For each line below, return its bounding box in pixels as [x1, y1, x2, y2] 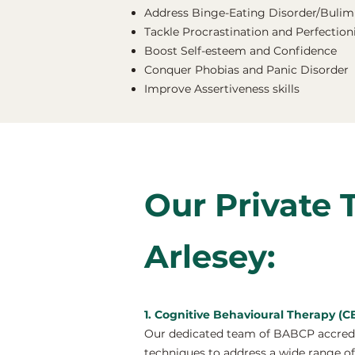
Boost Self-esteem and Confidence [144, 44, 337, 58]
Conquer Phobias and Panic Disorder [144, 63, 349, 77]
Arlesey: [144, 237, 275, 276]
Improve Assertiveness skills [144, 82, 300, 96]
